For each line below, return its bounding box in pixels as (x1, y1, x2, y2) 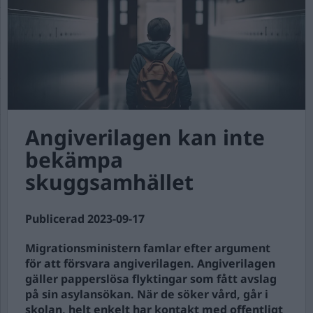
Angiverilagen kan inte (25, 123, 265, 152)
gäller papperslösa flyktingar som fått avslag (25, 271, 277, 286)
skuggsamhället (25, 168, 194, 196)
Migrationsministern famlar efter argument (25, 240, 270, 256)
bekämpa (25, 145, 123, 174)
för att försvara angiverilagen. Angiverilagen (25, 256, 275, 271)
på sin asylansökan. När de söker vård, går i (25, 286, 268, 302)
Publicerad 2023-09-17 (25, 211, 145, 226)
